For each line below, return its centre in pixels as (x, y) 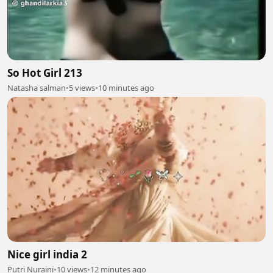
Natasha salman (37, 87)
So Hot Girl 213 (45, 73)
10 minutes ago (126, 87)
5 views (82, 87)
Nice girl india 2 (47, 254)
